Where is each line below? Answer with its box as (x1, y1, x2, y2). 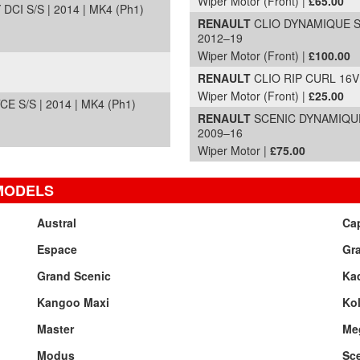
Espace (36, 241, 77, 257)
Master (36, 321, 74, 337)
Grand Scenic (36, 268, 111, 284)
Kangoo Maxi (36, 294, 109, 310)
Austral (36, 215, 76, 231)
